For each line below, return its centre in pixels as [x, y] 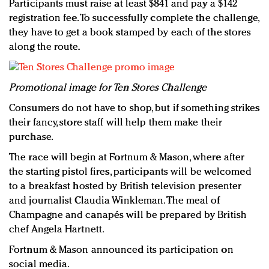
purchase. [31, 137]
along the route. [45, 47]
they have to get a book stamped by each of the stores [130, 32]
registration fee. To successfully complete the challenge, [134, 18]
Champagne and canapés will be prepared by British [128, 215]
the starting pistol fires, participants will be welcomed [130, 172]
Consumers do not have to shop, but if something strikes [134, 108]
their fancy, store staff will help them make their [116, 122]
